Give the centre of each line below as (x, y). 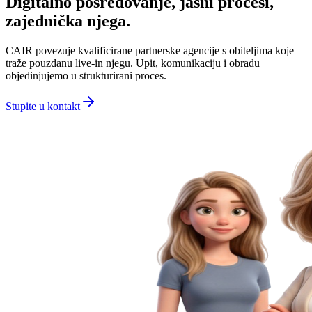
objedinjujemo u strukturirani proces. (86, 75)
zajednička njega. (68, 21)
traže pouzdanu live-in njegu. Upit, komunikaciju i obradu (133, 63)
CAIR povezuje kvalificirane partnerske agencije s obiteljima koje (150, 50)
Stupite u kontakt (43, 106)
